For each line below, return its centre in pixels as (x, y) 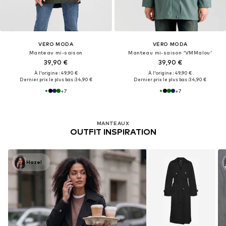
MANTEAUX (113, 123)
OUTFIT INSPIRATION (113, 132)
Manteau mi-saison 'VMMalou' (170, 52)
